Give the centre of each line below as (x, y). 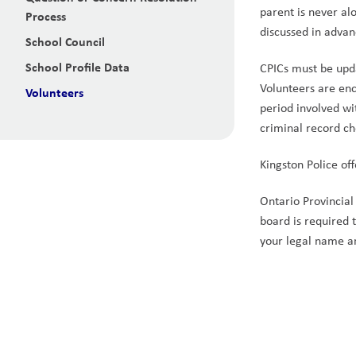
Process (46, 16)
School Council (65, 41)
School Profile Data (77, 67)
